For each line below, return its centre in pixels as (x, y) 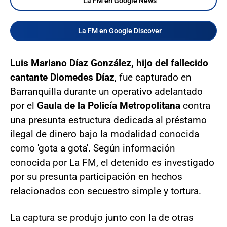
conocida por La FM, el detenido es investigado (112, 162)
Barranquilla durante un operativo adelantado (106, 91)
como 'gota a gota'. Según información (93, 148)
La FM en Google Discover (120, 31)
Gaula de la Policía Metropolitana (109, 105)
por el (24, 105)
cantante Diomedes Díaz (62, 77)
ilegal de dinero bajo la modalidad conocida (105, 134)
